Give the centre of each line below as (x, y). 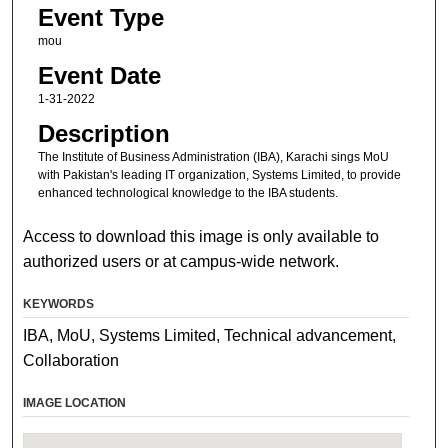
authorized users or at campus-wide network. (181, 261)
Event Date (99, 76)
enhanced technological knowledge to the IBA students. (187, 193)
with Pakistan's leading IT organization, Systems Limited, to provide (219, 175)
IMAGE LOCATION (75, 402)
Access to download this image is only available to (201, 236)
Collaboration (71, 360)
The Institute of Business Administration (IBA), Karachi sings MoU (213, 157)
